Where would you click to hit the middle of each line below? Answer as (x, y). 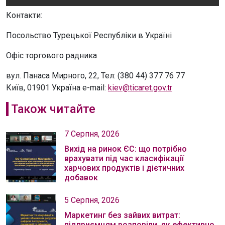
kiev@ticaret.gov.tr (140, 87)
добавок (81, 177)
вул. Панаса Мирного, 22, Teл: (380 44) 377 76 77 (95, 75)
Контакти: (24, 15)
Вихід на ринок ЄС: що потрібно (126, 149)
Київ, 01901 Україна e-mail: (57, 87)
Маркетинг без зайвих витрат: (122, 215)
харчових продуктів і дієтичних (124, 168)
